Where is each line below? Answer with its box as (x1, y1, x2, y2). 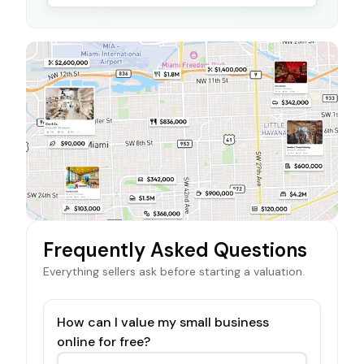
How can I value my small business (57, 313, 269, 331)
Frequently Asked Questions (43, 236, 307, 262)
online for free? (57, 332, 150, 350)
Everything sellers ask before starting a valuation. (43, 263, 305, 279)
